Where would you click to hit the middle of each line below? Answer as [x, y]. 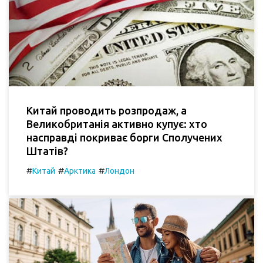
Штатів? [47, 151]
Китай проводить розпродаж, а [107, 111]
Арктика [80, 171]
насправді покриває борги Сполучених [124, 138]
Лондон [119, 171]
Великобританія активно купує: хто [117, 124]
